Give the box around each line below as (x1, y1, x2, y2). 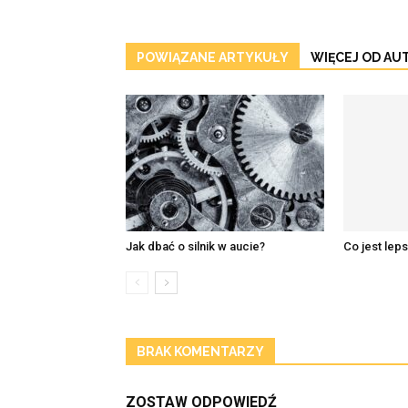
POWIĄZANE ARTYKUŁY (137, 50, 289, 65)
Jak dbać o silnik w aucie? (126, 240, 265, 253)
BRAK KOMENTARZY (137, 344, 264, 359)
